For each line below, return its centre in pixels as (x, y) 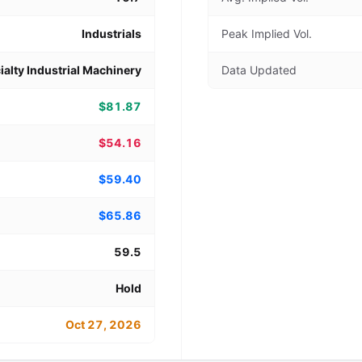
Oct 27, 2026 (103, 324)
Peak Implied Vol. (267, 34)
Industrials (112, 34)
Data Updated (259, 70)
